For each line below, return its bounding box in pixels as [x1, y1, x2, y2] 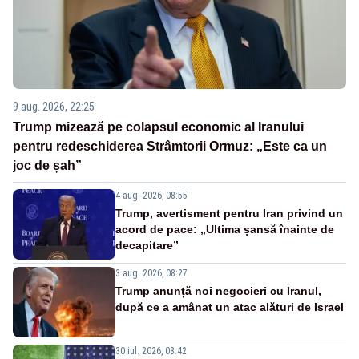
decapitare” [115, 239, 179, 252]
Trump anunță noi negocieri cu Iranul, [115, 284, 321, 298]
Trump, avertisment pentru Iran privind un [115, 207, 343, 220]
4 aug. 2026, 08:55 [115, 190, 188, 202]
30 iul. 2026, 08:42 [115, 345, 187, 357]
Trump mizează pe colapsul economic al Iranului [13, 120, 304, 135]
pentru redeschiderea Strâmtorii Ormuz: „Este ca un [13, 139, 327, 154]
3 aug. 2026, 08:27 [115, 268, 188, 280]
